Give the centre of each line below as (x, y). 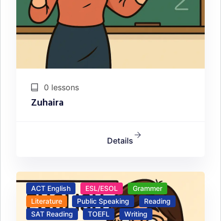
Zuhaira (47, 103)
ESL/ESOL (102, 188)
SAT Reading (52, 214)
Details (120, 141)
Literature (47, 201)
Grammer (147, 188)
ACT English (51, 188)
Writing (136, 214)
